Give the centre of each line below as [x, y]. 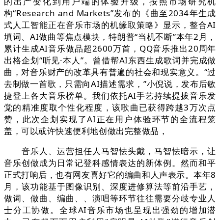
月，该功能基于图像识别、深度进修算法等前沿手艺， [110, 187]
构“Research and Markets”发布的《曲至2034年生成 [110, 13]
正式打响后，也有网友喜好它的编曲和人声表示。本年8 [110, 175]
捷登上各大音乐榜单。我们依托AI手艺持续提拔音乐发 [110, 96]
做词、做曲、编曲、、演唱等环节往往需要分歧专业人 [110, 198]
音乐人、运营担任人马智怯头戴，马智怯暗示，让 [110, 151]
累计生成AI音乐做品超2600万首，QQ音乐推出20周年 [110, 49]
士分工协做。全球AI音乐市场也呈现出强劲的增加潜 [110, 210]
